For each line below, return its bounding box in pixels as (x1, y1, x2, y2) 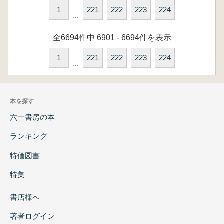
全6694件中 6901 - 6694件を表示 (52, 33, 171, 42)
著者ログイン (10, 212, 55, 221)
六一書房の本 (10, 112, 55, 121)
